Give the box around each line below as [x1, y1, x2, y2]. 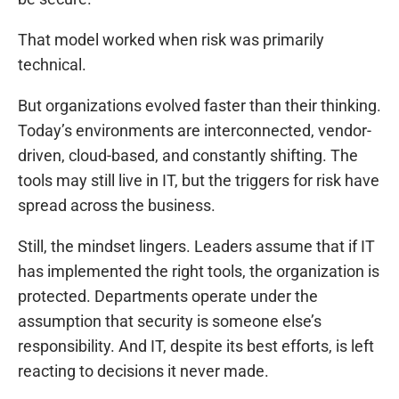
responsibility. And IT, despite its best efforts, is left [18, 337, 374, 356]
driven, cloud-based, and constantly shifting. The [18, 146, 358, 166]
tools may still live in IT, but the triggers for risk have [18, 171, 379, 191]
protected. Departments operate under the [18, 287, 318, 306]
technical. [18, 55, 86, 75]
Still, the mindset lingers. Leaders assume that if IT [18, 237, 375, 256]
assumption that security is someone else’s [18, 312, 322, 331]
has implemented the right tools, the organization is [18, 262, 379, 281]
